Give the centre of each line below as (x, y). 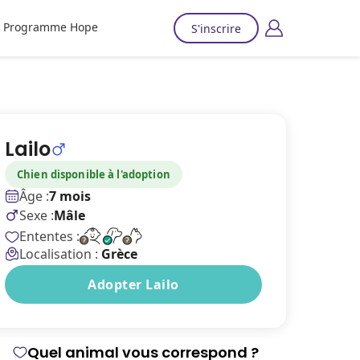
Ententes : (49, 236)
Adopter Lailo (133, 284)
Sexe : (37, 215)
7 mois (70, 196)
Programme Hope (50, 27)
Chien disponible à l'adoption (94, 174)
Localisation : (60, 254)
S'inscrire (216, 28)
